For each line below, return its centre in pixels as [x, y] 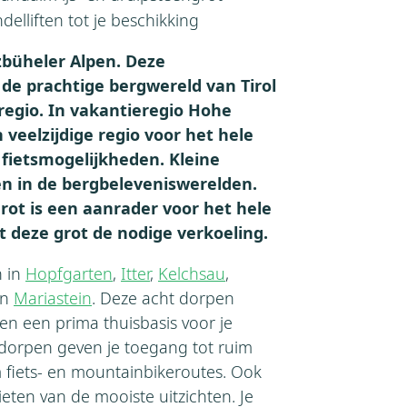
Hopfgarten [69, 273]
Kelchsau [192, 273]
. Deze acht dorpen [163, 298]
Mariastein [53, 298]
